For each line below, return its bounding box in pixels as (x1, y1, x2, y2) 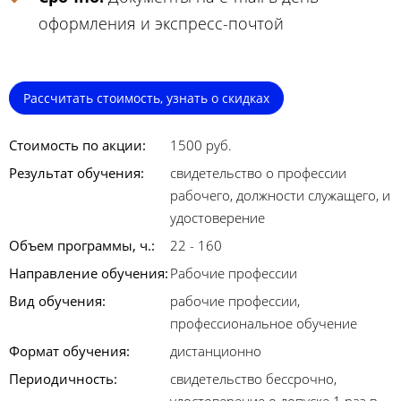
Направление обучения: (9, 264, 168, 283)
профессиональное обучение (170, 314, 357, 333)
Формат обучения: (9, 342, 130, 361)
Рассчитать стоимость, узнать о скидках (23, 90, 269, 107)
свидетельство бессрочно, (170, 370, 337, 388)
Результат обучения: (9, 164, 144, 183)
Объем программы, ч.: (9, 236, 155, 255)
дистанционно (170, 342, 261, 361)
